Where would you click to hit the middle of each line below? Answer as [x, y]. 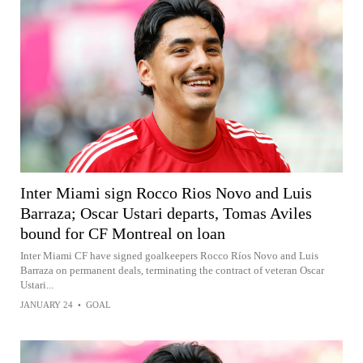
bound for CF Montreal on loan [123, 233]
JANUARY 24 [47, 304]
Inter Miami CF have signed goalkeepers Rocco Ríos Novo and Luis [169, 255]
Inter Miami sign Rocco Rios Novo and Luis [166, 192]
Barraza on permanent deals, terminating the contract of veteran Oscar [172, 270]
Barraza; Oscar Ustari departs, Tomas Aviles [166, 213]
